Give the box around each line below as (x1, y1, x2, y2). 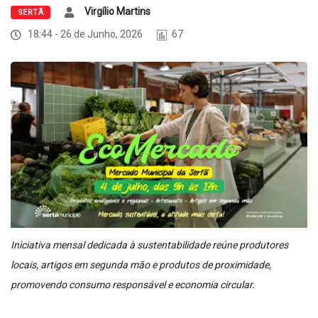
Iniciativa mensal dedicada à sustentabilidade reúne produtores (11, 238, 288, 251)
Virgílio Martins (84, 6, 151, 18)
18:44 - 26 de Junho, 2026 (26, 28, 143, 40)
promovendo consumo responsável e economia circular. (11, 278, 255, 290)
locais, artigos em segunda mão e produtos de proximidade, (11, 258, 271, 270)
